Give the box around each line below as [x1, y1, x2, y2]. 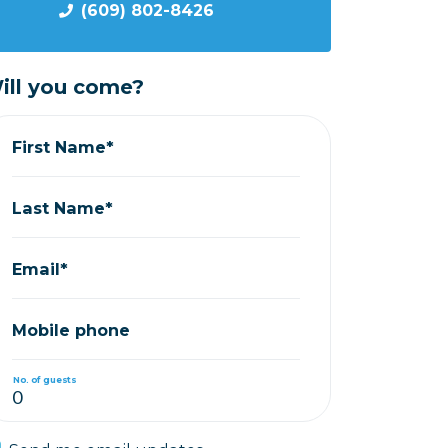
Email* [12, 258, 69, 279]
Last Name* [12, 197, 114, 218]
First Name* [12, 136, 115, 157]
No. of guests [13, 373, 76, 385]
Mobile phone [12, 319, 131, 340]
